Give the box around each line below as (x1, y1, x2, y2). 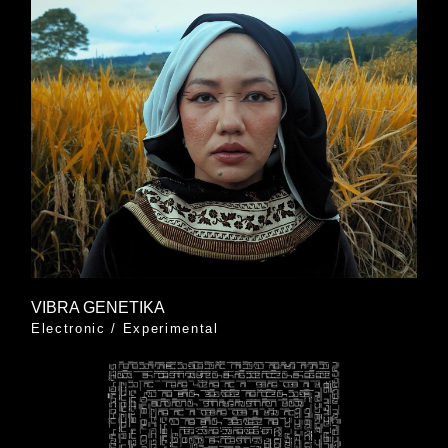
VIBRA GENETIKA (30, 299, 165, 317)
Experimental (122, 321, 219, 337)
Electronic (30, 321, 106, 337)
